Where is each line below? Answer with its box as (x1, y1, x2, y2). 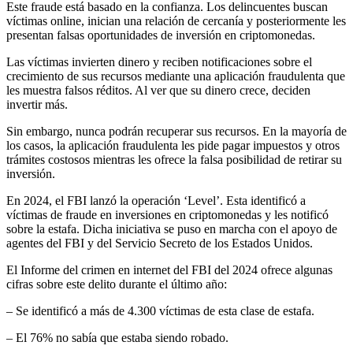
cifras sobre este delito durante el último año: (6, 277, 227, 291)
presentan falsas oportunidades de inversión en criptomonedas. (6, 28, 315, 42)
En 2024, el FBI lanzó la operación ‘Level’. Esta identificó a (6, 193, 306, 207)
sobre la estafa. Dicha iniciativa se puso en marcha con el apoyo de (6, 221, 337, 236)
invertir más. (6, 97, 68, 111)
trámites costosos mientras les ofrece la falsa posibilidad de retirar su (6, 152, 342, 166)
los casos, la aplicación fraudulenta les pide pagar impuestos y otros (6, 138, 340, 152)
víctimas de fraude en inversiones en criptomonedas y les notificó (6, 207, 329, 221)
